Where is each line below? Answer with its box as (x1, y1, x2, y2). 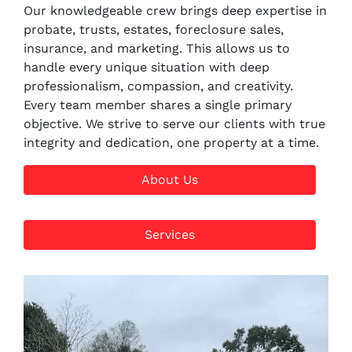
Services (145, 226, 195, 242)
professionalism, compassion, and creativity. (24, 78, 293, 93)
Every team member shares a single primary (24, 97, 291, 112)
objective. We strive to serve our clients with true (24, 115, 325, 131)
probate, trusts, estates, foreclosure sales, (24, 21, 284, 37)
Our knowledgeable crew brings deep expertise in (24, 2, 327, 18)
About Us (141, 171, 198, 187)
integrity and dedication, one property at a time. (24, 134, 319, 150)
